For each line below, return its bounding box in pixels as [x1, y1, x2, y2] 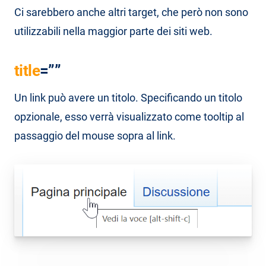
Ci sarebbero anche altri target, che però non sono [14, 6, 248, 18]
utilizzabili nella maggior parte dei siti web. [14, 25, 213, 37]
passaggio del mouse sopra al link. [14, 129, 176, 142]
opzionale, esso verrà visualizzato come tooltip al [14, 110, 244, 123]
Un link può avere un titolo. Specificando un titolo [14, 91, 242, 104]
